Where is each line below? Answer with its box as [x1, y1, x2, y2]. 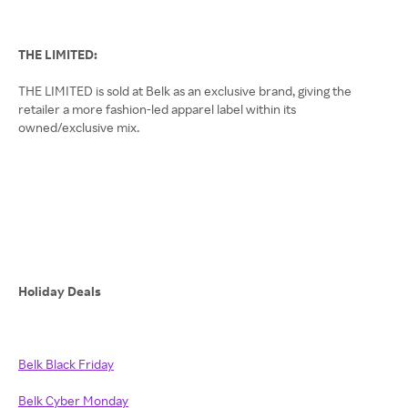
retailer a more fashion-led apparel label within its [18, 101, 296, 117]
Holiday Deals [18, 283, 101, 299]
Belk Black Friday [18, 356, 114, 372]
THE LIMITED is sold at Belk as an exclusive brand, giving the [18, 83, 352, 98]
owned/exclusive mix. [18, 119, 139, 135]
